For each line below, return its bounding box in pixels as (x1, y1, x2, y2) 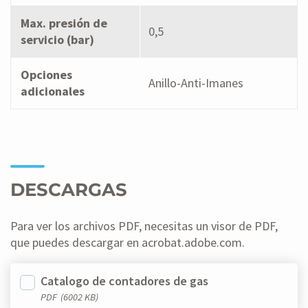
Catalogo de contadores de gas (40, 272, 208, 289)
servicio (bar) (20, 32, 94, 48)
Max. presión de (20, 15, 107, 32)
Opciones (20, 67, 72, 83)
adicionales (20, 83, 85, 100)
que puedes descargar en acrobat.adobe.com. (10, 234, 245, 251)
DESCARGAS (10, 179, 127, 201)
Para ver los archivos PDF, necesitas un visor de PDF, (10, 218, 278, 234)
